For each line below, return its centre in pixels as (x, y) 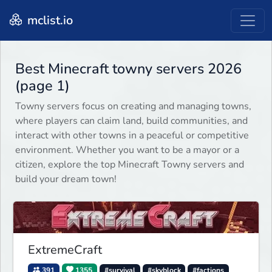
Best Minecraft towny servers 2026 (128, 69)
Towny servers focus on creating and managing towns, (133, 107)
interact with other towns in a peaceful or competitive (132, 136)
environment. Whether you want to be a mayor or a (127, 150)
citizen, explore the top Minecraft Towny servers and (130, 165)
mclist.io (49, 20)
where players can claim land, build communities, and (131, 121)
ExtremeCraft (65, 250)
